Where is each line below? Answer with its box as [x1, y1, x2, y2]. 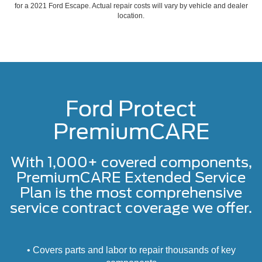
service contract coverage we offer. [10, 199, 252, 217]
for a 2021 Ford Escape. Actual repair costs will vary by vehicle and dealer [14, 2, 248, 11]
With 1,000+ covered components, [10, 154, 252, 171]
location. [118, 12, 144, 20]
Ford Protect [65, 96, 196, 122]
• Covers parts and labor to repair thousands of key [26, 245, 236, 256]
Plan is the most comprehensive [20, 184, 242, 202]
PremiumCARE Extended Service [16, 169, 246, 187]
